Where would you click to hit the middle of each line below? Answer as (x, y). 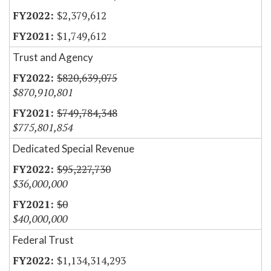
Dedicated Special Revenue (73, 149)
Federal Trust (43, 240)
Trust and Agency (53, 57)
